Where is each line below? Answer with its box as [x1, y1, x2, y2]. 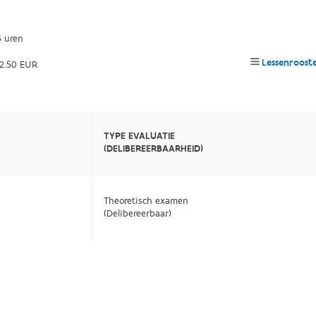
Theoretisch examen [104, 195, 189, 207]
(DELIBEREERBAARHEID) [104, 142, 204, 155]
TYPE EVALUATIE [104, 130, 176, 142]
